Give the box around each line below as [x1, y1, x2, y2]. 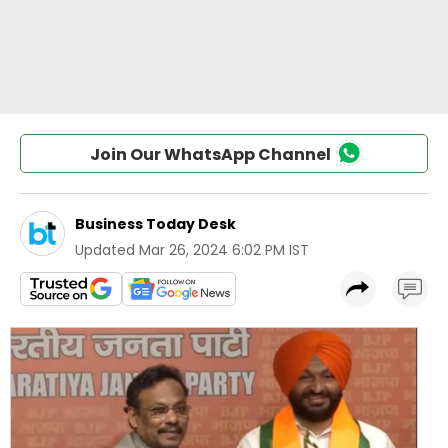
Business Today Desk [75, 214, 236, 234]
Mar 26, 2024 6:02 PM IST [139, 240, 309, 260]
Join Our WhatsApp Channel [89, 143, 331, 166]
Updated [75, 240, 135, 260]
